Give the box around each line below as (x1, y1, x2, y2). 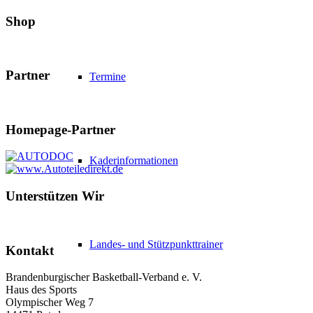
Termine (89, 71, 126, 82)
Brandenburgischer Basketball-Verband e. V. (6, 271, 202, 284)
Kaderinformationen (89, 154, 178, 166)
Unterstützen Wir (6, 189, 104, 204)
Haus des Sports (6, 284, 77, 296)
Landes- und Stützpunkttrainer (89, 238, 223, 250)
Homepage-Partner (6, 122, 115, 137)
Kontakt (6, 242, 54, 258)
